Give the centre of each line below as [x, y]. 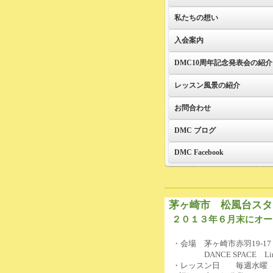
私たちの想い [196, 18]
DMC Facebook [199, 152]
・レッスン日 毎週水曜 [216, 265]
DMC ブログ [195, 130]
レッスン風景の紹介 [207, 85]
